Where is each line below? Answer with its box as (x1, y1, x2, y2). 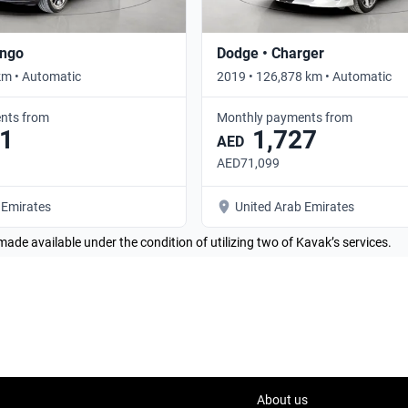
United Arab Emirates (235, 199, 354, 214)
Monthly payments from (217, 109, 352, 125)
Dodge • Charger (217, 44, 324, 62)
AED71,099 (217, 155, 280, 170)
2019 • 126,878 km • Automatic (217, 68, 392, 84)
